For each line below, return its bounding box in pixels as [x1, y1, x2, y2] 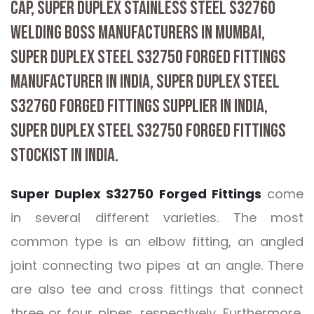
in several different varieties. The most [11, 209, 303, 227]
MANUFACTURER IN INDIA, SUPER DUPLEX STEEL [11, 71, 280, 94]
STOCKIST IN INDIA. [11, 144, 118, 168]
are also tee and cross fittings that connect [11, 280, 303, 299]
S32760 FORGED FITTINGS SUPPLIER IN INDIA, [11, 95, 268, 118]
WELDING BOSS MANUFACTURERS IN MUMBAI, [11, 22, 265, 45]
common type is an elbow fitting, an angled [11, 233, 303, 251]
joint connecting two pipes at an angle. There [11, 257, 303, 275]
